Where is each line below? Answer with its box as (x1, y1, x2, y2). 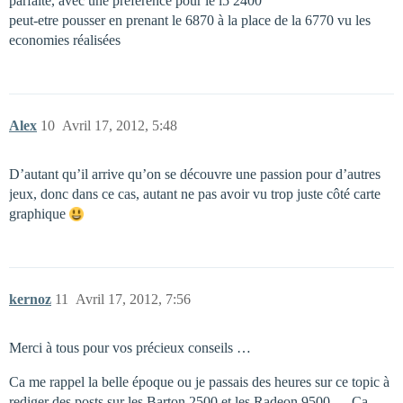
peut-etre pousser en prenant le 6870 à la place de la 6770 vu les (9, 12, 371, 28)
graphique (9, 205, 69, 221)
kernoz (9, 291, 51, 307)
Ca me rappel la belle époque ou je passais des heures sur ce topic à (9, 373, 390, 390)
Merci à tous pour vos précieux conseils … (9, 339, 251, 355)
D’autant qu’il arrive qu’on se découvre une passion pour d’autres (9, 166, 381, 182)
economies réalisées (9, 31, 121, 48)
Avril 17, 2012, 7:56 (76, 291, 191, 307)
